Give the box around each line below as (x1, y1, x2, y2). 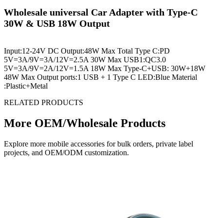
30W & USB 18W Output (4, 18, 110, 29)
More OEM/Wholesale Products (4, 117, 165, 130)
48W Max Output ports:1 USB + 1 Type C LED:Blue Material (4, 73, 197, 82)
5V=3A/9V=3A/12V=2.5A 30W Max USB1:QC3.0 (4, 55, 166, 64)
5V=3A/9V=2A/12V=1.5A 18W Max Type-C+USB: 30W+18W (4, 64, 205, 73)
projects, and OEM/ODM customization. (4, 148, 129, 157)
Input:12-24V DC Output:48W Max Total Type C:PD (4, 47, 170, 55)
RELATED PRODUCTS (4, 98, 83, 107)
